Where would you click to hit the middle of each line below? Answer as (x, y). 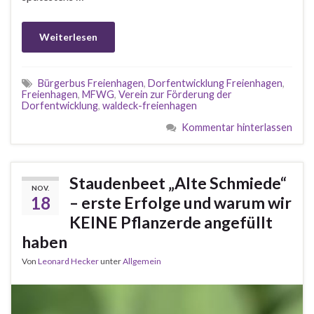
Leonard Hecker (68, 261)
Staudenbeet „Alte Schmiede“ (178, 183)
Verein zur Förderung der (175, 94)
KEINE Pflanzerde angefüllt (171, 222)
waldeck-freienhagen (150, 105)
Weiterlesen (68, 36)
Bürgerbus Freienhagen (91, 83)
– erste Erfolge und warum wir (180, 202)
